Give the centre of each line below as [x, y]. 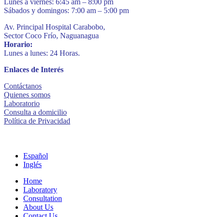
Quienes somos [27, 94]
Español [36, 155]
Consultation [43, 198]
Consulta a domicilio [35, 112]
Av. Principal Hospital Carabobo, [54, 27]
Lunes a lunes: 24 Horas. [42, 53]
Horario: [18, 44]
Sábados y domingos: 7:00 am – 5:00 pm [66, 10]
